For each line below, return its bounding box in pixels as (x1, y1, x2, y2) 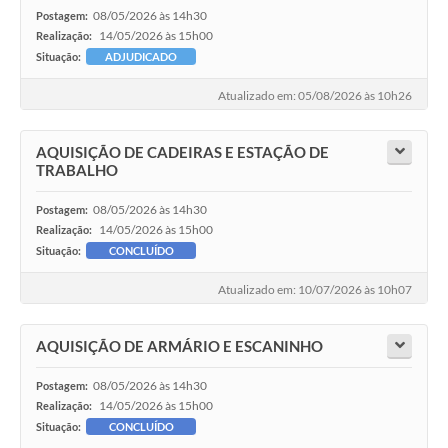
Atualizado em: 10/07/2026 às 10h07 (218, 281, 412, 297)
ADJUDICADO (105, 49, 177, 63)
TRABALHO (36, 160, 118, 179)
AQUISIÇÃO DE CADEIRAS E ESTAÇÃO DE (36, 142, 329, 161)
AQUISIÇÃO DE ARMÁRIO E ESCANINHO (36, 336, 323, 355)
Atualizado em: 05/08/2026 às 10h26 (218, 87, 412, 103)
